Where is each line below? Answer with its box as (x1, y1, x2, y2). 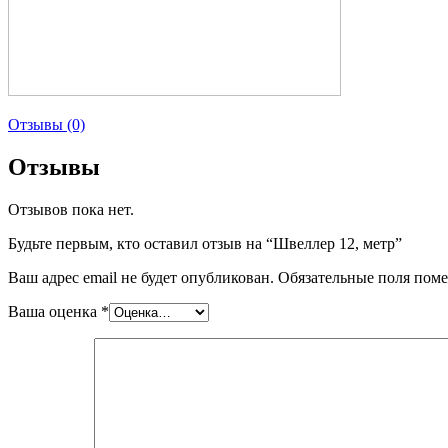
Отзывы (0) (8, 115, 85, 133)
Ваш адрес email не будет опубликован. (8, 268, 274, 286)
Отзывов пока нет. (8, 200, 134, 218)
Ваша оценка (8, 302, 101, 320)
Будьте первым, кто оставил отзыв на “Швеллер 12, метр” (8, 234, 402, 252)
